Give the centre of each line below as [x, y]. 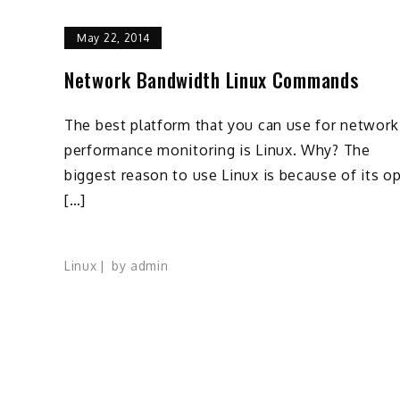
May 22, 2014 [113, 37]
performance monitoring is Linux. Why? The [217, 150]
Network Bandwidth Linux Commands [212, 79]
